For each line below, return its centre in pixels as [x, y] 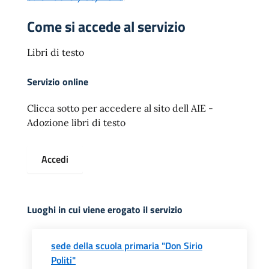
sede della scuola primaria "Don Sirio [127, 246]
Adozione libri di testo [76, 122]
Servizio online [58, 82]
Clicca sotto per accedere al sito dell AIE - [120, 108]
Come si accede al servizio [106, 26]
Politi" [63, 260]
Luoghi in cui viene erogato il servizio [105, 210]
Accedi [55, 159]
